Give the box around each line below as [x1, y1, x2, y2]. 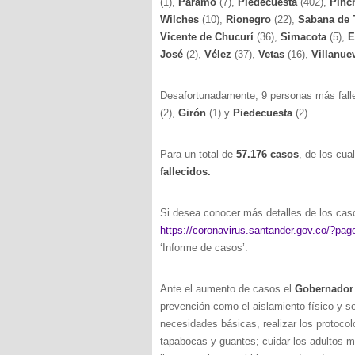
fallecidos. [160, 166, 211, 177]
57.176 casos [236, 148, 299, 160]
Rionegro [226, 13, 274, 25]
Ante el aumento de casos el [160, 283, 295, 295]
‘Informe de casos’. [160, 242, 248, 254]
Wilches [160, 13, 202, 25]
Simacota [281, 31, 330, 43]
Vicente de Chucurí [160, 31, 257, 43]
